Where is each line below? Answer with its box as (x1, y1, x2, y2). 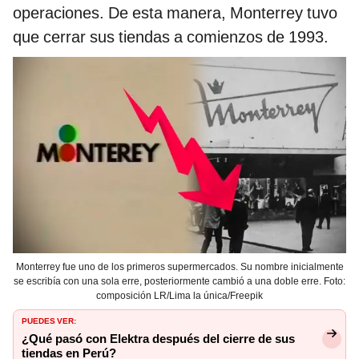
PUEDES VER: (22, 313, 76, 326)
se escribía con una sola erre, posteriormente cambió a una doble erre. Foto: (14, 275, 345, 287)
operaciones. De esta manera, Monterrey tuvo (13, 3, 337, 23)
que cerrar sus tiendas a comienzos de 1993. (13, 27, 329, 47)
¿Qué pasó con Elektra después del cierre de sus (22, 331, 295, 346)
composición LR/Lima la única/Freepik (96, 289, 263, 301)
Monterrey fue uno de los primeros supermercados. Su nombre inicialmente (15, 260, 344, 272)
